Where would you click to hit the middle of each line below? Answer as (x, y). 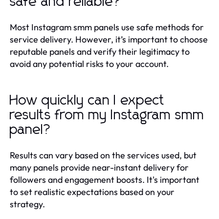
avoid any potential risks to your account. (89, 64)
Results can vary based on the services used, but (103, 155)
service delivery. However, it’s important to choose (109, 39)
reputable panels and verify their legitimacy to (100, 51)
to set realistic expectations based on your (92, 192)
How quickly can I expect (87, 100)
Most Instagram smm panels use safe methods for (107, 27)
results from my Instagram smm (107, 115)
